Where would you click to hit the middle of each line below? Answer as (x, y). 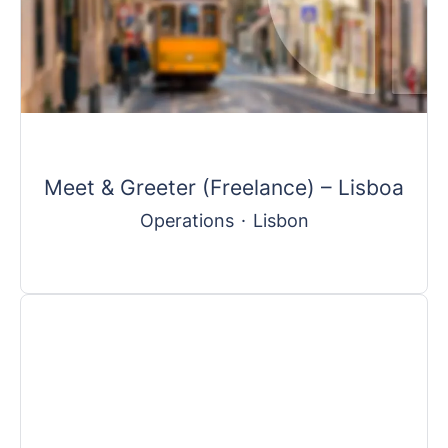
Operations (186, 220)
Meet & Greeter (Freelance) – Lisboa (224, 187)
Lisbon (280, 220)
